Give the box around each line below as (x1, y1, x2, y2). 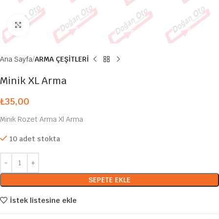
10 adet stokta (9, 134, 60, 143)
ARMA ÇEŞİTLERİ (35, 55, 89, 64)
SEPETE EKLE (88, 175, 131, 184)
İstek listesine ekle (9, 196, 77, 205)
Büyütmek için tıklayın (29, 21, 99, 29)
